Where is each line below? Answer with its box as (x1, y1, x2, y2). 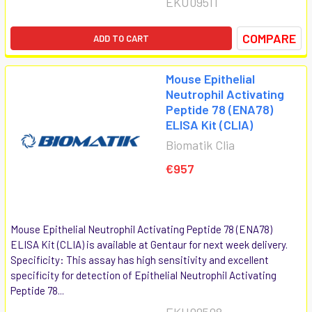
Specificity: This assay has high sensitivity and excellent (10, 253, 269, 266)
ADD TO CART (93, 32, 149, 44)
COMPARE (242, 30, 296, 46)
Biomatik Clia (166, 136, 235, 153)
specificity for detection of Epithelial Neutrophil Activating (10, 268, 276, 281)
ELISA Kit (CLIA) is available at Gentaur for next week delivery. (10, 237, 288, 251)
